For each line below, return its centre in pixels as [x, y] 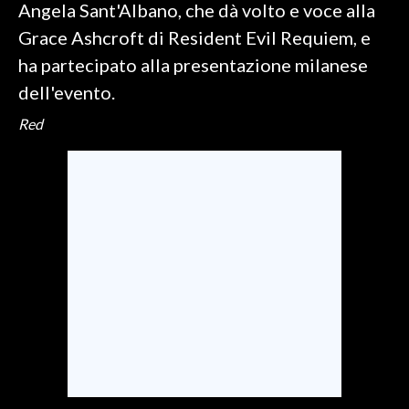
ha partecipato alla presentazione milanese [193, 65]
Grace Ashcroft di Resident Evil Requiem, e [194, 37]
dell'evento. [67, 92]
